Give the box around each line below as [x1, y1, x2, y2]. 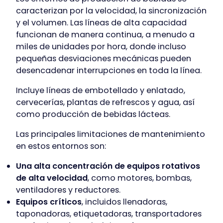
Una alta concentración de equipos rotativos [16, 160, 200, 172]
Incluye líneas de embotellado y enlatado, [16, 85, 185, 97]
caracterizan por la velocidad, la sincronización [16, 5, 207, 17]
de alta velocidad [16, 172, 88, 184]
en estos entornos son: [16, 140, 106, 152]
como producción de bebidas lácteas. [16, 109, 170, 120]
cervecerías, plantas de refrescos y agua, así [16, 97, 195, 109]
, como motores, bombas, [88, 172, 192, 184]
